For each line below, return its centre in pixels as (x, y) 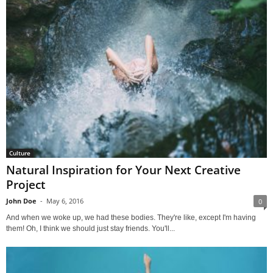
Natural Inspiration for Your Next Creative (123, 170)
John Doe (21, 201)
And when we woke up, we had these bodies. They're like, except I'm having (131, 218)
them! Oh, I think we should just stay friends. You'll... (90, 229)
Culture (20, 153)
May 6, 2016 (65, 201)
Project (26, 185)
